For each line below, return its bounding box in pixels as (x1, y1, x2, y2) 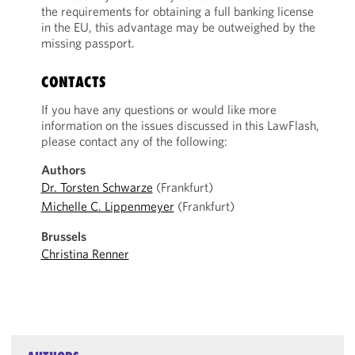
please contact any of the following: (40, 133, 227, 149)
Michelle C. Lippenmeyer (40, 198, 174, 214)
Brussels (40, 228, 86, 244)
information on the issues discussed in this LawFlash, (40, 117, 319, 133)
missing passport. (40, 35, 135, 51)
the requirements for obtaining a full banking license (40, 3, 314, 19)
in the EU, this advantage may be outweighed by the (40, 19, 315, 35)
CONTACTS (40, 73, 106, 90)
